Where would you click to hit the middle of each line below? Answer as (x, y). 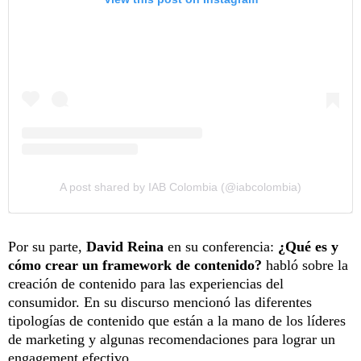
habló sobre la (305, 265)
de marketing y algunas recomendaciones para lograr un (172, 339)
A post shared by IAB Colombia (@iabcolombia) (180, 187)
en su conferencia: (221, 246)
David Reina (125, 246)
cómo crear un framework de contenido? (135, 265)
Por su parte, (47, 246)
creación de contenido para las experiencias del (146, 283)
